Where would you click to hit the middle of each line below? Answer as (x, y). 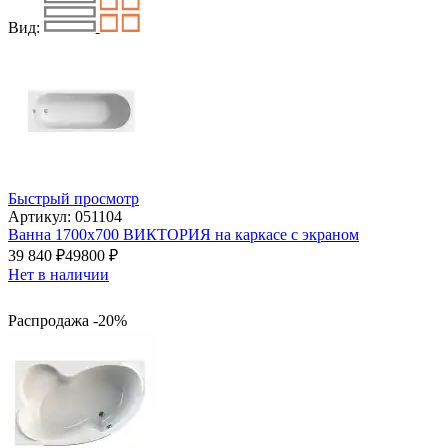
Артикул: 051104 (65, 217)
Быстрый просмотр (73, 199)
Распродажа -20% (67, 321)
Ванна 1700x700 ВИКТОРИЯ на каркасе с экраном (183, 235)
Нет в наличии (58, 275)
